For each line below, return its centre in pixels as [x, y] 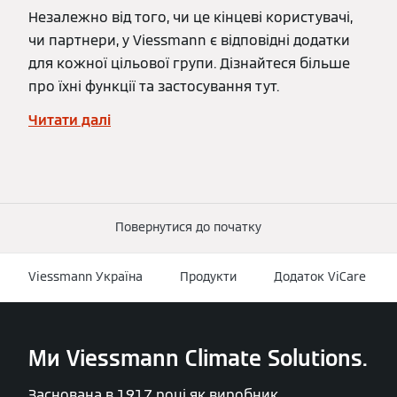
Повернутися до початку [188, 227]
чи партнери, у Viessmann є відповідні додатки [189, 40]
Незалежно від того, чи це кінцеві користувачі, [191, 17]
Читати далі [70, 120]
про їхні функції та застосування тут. [154, 86]
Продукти [208, 277]
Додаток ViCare [320, 277]
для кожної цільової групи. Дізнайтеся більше [189, 63]
